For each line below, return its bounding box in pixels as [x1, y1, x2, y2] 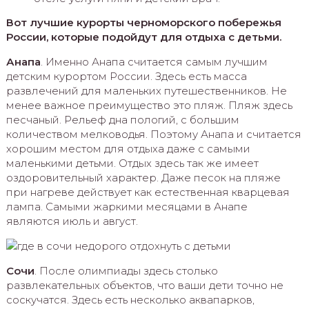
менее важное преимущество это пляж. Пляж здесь [6, 98, 292, 112]
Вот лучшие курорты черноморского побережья [6, 15, 281, 29]
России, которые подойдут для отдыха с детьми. [6, 30, 281, 43]
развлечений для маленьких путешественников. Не [6, 83, 287, 97]
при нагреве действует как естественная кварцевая [6, 185, 290, 199]
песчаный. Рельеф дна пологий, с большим [6, 112, 239, 126]
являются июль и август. [6, 214, 138, 228]
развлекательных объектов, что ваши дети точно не [6, 278, 283, 292]
